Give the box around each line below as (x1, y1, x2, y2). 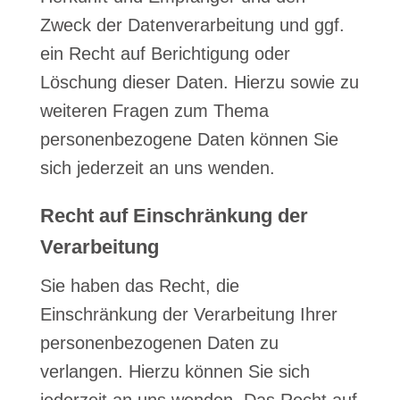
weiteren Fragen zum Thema (39, 101, 269, 121)
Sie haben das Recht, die (39, 276, 239, 296)
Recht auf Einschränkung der (39, 204, 308, 227)
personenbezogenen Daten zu (39, 333, 279, 353)
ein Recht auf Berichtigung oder (39, 44, 290, 63)
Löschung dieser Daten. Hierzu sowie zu (39, 72, 359, 92)
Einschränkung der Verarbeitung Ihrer (39, 304, 337, 324)
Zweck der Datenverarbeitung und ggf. (39, 15, 345, 35)
